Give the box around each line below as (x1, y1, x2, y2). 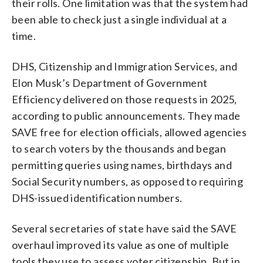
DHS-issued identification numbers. (12, 191, 183, 204)
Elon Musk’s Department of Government (12, 76, 208, 89)
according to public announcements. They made (12, 109, 241, 122)
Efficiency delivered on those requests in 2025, (12, 92, 237, 106)
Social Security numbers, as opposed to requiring (12, 174, 244, 188)
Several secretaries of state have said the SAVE (12, 221, 237, 235)
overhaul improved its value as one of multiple (12, 238, 230, 251)
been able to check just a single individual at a (12, 12, 227, 26)
